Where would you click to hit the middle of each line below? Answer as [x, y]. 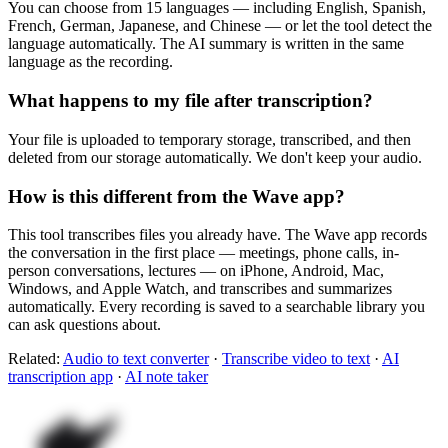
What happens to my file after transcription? [190, 101]
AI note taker [166, 377]
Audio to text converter [136, 359]
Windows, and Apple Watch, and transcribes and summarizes [200, 289]
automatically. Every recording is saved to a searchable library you [216, 307]
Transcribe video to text [296, 359]
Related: [34, 359]
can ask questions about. [84, 325]
